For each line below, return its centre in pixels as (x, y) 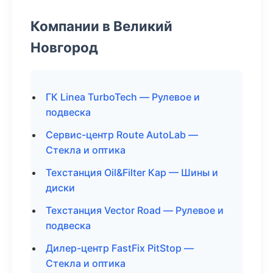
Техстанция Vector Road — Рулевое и (135, 210)
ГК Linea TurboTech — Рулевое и (123, 97)
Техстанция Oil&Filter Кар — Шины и (132, 172)
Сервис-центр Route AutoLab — (122, 135)
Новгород (64, 47)
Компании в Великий (101, 26)
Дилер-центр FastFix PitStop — (120, 248)
